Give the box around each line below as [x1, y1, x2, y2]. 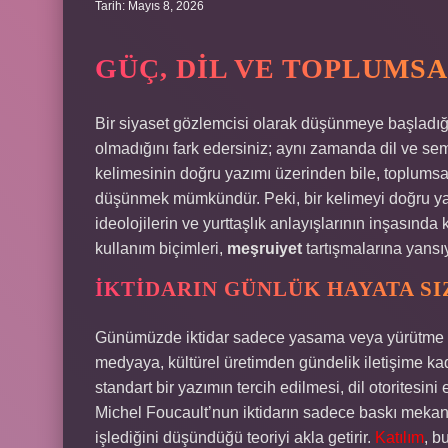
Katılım [375, 429, 424, 446]
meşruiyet [227, 240, 302, 257]
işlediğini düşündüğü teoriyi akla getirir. [95, 429, 375, 446]
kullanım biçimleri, [95, 240, 227, 257]
